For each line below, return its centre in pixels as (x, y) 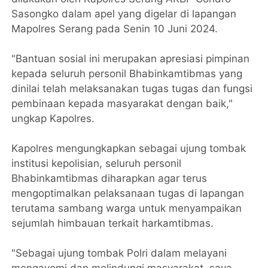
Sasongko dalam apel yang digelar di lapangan (124, 13)
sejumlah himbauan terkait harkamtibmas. (113, 223)
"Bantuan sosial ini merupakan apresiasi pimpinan (131, 58)
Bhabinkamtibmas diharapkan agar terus (109, 178)
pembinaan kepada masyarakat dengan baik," (122, 103)
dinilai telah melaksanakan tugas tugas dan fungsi (132, 88)
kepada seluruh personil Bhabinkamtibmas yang (127, 73)
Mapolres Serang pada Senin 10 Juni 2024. (115, 28)
